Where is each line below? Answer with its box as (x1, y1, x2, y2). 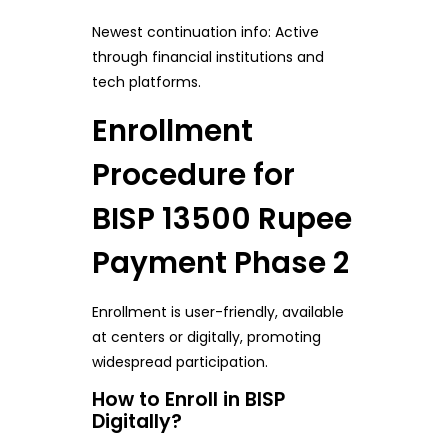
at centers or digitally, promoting (91, 326, 321, 347)
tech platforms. (91, 71, 201, 92)
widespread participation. (91, 351, 268, 372)
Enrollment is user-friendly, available (91, 301, 344, 322)
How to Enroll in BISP (91, 385, 285, 413)
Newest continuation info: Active (91, 21, 319, 42)
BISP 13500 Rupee (91, 197, 352, 239)
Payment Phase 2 (91, 241, 349, 283)
